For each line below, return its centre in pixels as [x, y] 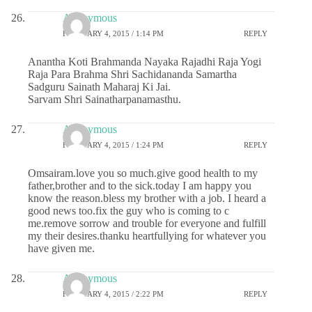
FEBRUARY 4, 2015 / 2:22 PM [113, 294]
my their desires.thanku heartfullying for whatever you [147, 236]
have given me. [61, 249]
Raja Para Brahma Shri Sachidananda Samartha [132, 75]
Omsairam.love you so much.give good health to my [143, 173]
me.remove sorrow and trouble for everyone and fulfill [147, 224]
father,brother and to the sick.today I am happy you [140, 186]
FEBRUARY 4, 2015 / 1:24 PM [113, 145]
